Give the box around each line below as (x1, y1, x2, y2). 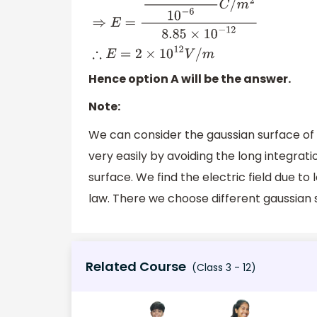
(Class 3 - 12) (189, 260, 256, 275)
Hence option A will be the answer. (88, 70, 291, 87)
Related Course (86, 258, 186, 276)
